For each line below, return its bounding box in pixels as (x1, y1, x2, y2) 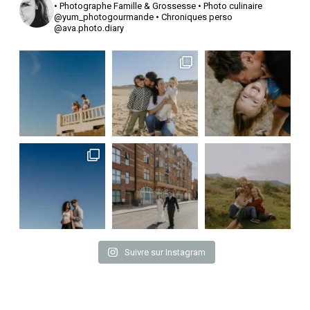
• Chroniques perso (154, 11, 232, 22)
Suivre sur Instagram (124, 246, 206, 257)
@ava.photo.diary (54, 22, 124, 33)
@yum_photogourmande (54, 11, 154, 22)
